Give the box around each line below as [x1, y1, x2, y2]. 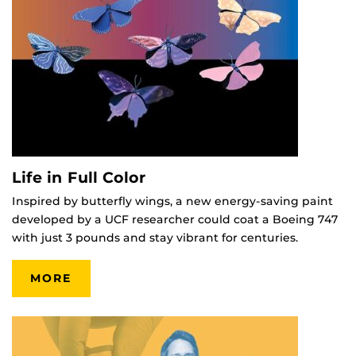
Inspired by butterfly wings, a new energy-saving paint [12, 193, 333, 208]
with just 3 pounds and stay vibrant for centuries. [12, 230, 298, 245]
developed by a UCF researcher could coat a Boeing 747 [12, 211, 339, 226]
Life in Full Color [12, 167, 146, 187]
